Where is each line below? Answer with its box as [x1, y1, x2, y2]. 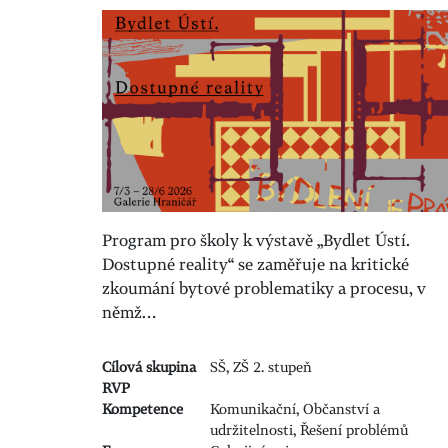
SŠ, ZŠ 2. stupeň [209, 357, 312, 377]
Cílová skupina [102, 357, 196, 377]
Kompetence [102, 399, 183, 419]
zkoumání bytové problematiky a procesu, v [102, 277, 426, 300]
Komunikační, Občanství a [209, 399, 380, 419]
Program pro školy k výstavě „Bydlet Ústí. [102, 229, 410, 252]
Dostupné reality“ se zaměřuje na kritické [102, 253, 409, 276]
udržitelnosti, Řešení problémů [209, 420, 408, 440]
